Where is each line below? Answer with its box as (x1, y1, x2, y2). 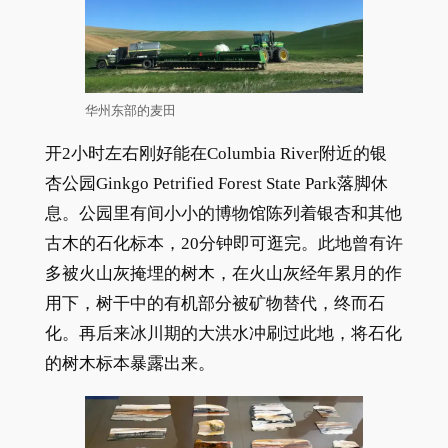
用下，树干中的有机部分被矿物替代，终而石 (44, 293, 385, 313)
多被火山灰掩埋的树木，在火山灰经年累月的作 (44, 263, 402, 283)
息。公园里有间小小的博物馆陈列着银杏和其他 (44, 203, 402, 223)
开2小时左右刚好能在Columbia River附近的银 (44, 143, 387, 163)
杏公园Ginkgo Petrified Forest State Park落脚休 (44, 173, 388, 193)
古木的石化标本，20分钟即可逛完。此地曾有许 (44, 233, 403, 253)
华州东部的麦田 (84, 103, 176, 119)
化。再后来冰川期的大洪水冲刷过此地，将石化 (44, 323, 402, 343)
